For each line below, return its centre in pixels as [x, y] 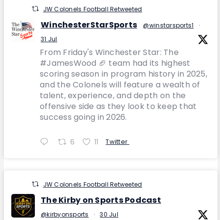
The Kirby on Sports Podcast [101, 200]
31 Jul [49, 39]
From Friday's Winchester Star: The [109, 53]
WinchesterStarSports [89, 25]
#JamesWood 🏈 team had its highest [115, 63]
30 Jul [109, 215]
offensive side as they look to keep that [118, 107]
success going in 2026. [83, 117]
